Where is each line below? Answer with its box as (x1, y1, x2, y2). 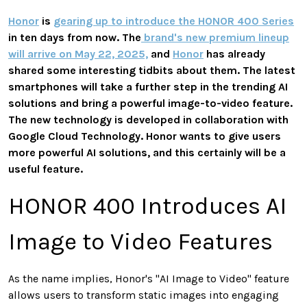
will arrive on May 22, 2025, (8, 47, 148, 60)
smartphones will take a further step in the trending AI (8, 79, 288, 93)
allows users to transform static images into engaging (8, 288, 279, 302)
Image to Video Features (8, 227, 273, 256)
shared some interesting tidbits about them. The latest (8, 63, 295, 77)
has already (204, 47, 265, 60)
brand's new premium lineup (141, 30, 289, 44)
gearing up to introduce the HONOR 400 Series (53, 14, 294, 27)
